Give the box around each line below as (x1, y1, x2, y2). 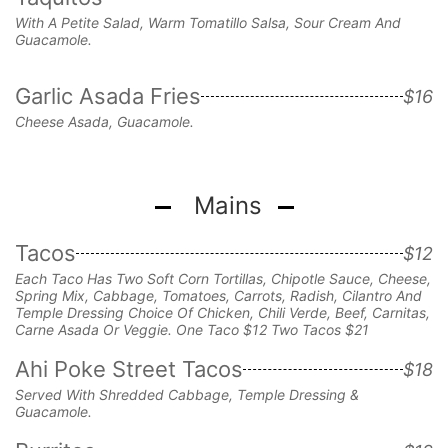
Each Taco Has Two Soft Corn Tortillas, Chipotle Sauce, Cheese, (15, 269, 431, 287)
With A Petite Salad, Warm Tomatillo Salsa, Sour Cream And (15, 13, 401, 31)
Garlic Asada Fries (15, 82, 201, 109)
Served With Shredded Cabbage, (15, 385, 237, 403)
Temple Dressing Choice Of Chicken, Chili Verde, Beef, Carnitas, (15, 303, 430, 321)
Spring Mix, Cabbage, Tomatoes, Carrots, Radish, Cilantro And (15, 286, 422, 304)
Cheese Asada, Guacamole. (15, 112, 194, 130)
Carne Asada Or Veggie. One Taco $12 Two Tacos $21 (15, 320, 369, 338)
